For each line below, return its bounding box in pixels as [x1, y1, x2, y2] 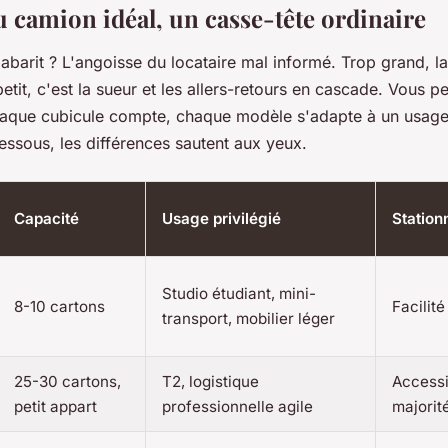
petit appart [14, 397, 97, 416]
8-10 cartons [14, 297, 105, 316]
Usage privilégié [162, 209, 281, 228]
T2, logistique [162, 372, 259, 391]
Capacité [14, 209, 79, 228]
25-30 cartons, [14, 372, 121, 391]
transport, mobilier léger [162, 309, 335, 328]
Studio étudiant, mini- [162, 284, 316, 303]
